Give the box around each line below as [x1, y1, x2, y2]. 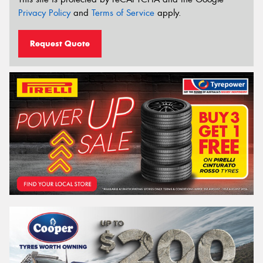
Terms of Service [92, 7, 154, 19]
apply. [154, 7, 181, 19]
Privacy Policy [18, 7, 70, 19]
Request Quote [30, 38, 90, 49]
